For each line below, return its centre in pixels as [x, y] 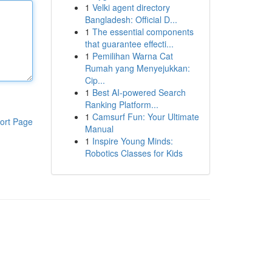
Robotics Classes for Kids [134, 153]
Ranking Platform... [121, 104]
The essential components [143, 32]
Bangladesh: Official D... [131, 19]
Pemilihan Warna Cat [132, 56]
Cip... [95, 80]
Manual [99, 129]
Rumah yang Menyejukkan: [137, 68]
